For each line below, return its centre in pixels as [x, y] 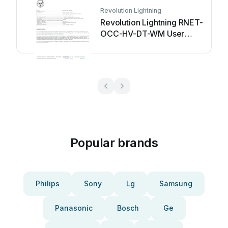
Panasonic [74, 208]
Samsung [176, 183]
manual [114, 45]
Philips [48, 183]
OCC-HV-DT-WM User [143, 34]
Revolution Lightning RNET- [152, 22]
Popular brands [114, 143]
